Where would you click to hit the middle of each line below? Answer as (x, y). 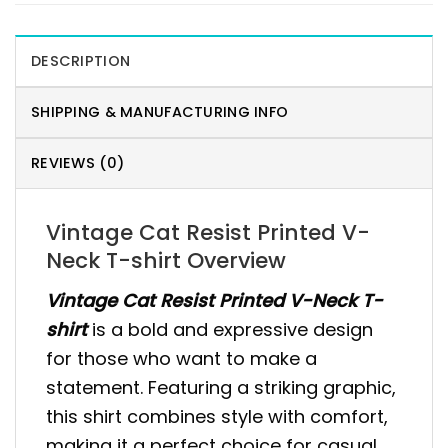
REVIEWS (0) (78, 163)
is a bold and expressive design (232, 329)
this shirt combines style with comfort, (217, 416)
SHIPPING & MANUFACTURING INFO (160, 112)
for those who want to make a (181, 358)
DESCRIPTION (81, 61)
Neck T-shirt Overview (166, 261)
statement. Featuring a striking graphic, (221, 387)
